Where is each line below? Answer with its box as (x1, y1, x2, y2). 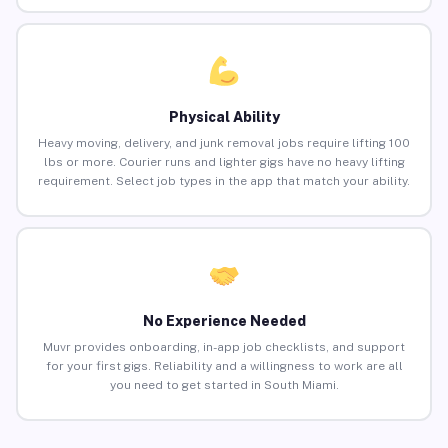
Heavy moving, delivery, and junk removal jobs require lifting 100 (38, 136, 410, 151)
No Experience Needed (142, 313, 306, 330)
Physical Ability (168, 109, 280, 126)
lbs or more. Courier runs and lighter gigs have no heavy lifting (43, 155, 405, 170)
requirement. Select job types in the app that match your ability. (38, 174, 410, 189)
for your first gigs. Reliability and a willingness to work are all (45, 359, 403, 374)
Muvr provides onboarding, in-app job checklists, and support (43, 340, 405, 355)
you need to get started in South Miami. (109, 378, 339, 393)
